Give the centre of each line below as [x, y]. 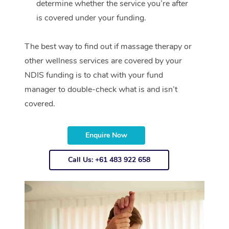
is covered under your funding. [91, 18]
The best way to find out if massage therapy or [108, 47]
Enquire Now [107, 135]
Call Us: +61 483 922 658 [109, 160]
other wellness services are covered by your [103, 61]
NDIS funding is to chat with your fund [94, 75]
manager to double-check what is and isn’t [101, 90]
